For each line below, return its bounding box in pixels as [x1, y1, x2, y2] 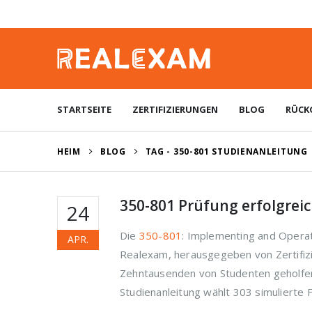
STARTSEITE [57, 103, 111, 116]
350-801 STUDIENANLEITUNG [173, 146, 308, 157]
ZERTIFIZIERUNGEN [132, 103, 218, 116]
